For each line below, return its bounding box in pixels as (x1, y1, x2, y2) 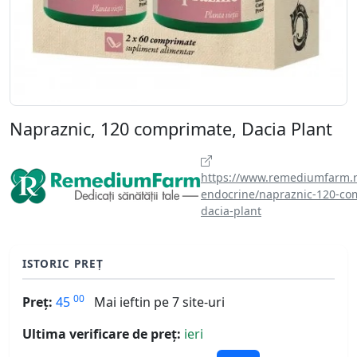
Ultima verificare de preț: (22, 325, 181, 343)
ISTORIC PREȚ (22, 256, 104, 272)
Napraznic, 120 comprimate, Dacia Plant (10, 117, 332, 141)
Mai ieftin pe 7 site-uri (94, 293, 225, 312)
